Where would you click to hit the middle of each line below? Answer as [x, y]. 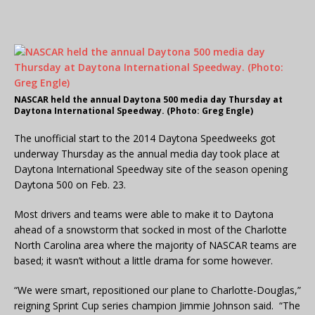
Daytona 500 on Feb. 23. [70, 185]
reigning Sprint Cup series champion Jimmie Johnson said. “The [157, 306]
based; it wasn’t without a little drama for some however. [143, 261]
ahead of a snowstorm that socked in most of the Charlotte [150, 230]
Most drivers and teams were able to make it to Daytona [144, 214]
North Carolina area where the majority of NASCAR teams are [155, 245]
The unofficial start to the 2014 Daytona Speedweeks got [145, 139]
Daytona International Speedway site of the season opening [151, 169]
